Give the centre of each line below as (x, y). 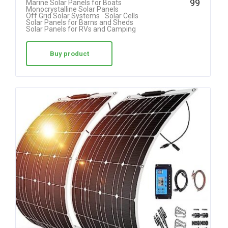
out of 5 (182, 11)
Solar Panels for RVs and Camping (81, 29)
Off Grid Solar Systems (63, 16)
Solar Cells (122, 16)
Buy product (69, 54)
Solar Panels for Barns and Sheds (80, 23)
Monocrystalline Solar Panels (72, 9)
